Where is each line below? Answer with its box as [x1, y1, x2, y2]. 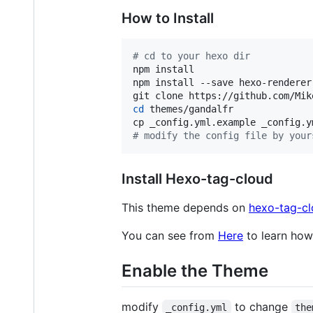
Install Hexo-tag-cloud [122, 170, 273, 187]
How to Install [122, 9, 214, 27]
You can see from [122, 228, 218, 242]
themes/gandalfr [144, 103, 233, 115]
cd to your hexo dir [138, 50, 250, 61]
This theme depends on [122, 200, 249, 214]
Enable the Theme [122, 260, 268, 281]
